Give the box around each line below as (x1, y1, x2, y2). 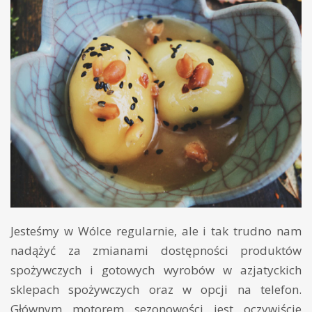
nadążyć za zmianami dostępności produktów (10, 242, 302, 258)
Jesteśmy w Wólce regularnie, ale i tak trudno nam (10, 222, 302, 239)
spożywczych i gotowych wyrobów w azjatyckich (10, 261, 302, 278)
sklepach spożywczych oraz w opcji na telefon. (10, 281, 302, 297)
